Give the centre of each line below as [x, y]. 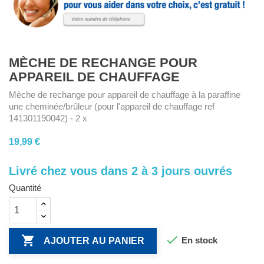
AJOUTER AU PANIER [94, 241]
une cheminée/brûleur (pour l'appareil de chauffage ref [112, 107]
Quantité [25, 188]
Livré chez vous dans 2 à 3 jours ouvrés [121, 171]
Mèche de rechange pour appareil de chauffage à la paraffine [125, 95]
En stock [198, 240]
